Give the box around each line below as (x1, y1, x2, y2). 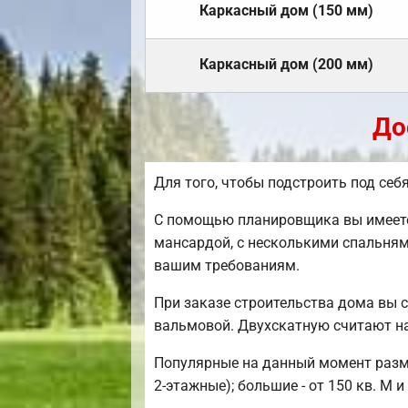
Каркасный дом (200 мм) (199, 56, 373, 74)
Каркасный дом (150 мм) (199, 2, 373, 20)
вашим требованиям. (154, 257, 300, 275)
